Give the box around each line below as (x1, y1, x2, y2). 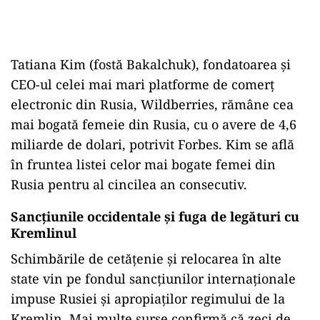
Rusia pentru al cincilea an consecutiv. (11, 176, 247, 194)
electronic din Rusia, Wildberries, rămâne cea (11, 96, 294, 114)
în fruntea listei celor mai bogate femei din (11, 156, 276, 174)
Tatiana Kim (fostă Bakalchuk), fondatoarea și (11, 56, 291, 74)
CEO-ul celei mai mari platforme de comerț (11, 76, 274, 94)
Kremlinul (11, 224, 76, 242)
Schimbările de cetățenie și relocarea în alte (11, 250, 281, 268)
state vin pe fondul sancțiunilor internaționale (11, 270, 296, 288)
